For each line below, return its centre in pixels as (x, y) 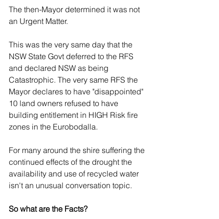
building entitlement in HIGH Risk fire (74, 115)
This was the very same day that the (72, 44)
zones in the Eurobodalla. (54, 127)
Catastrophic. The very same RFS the (74, 80)
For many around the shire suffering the (78, 150)
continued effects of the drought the (71, 162)
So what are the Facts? (49, 209)
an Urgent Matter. (39, 21)
